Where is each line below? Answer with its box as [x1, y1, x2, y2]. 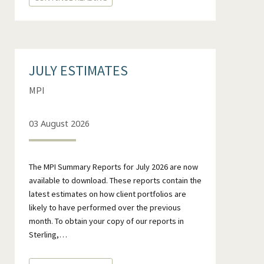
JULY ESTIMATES [28, 61, 128, 80]
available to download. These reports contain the [28, 174, 202, 186]
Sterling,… [28, 229, 67, 240]
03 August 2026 [28, 117, 90, 129]
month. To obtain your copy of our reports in [28, 215, 184, 226]
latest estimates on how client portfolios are [28, 188, 186, 199]
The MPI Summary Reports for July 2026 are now [28, 161, 198, 172]
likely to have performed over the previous [28, 202, 181, 213]
